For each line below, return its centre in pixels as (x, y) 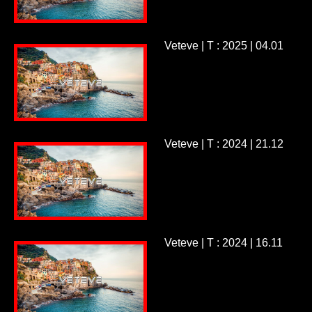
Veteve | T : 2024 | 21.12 (224, 144)
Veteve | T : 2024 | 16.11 (223, 243)
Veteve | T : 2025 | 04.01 (224, 45)
